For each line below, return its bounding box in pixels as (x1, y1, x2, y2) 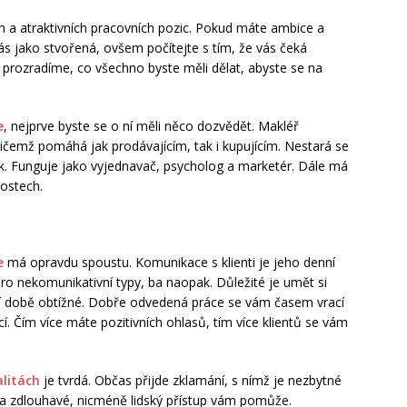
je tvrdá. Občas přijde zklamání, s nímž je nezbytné (40, 372, 342, 390)
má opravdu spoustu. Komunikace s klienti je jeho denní (4, 253, 335, 272)
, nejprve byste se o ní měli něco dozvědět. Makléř (4, 117, 299, 135)
